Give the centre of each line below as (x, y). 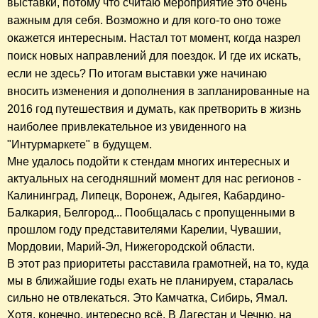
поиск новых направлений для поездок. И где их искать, (154, 56)
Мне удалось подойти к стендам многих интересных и (148, 162)
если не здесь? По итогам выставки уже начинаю (137, 74)
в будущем (121, 145)
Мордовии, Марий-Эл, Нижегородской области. (131, 247)
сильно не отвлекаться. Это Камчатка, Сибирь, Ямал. (147, 298)
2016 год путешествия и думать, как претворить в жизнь (154, 109)
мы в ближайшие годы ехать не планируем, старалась (150, 281)
